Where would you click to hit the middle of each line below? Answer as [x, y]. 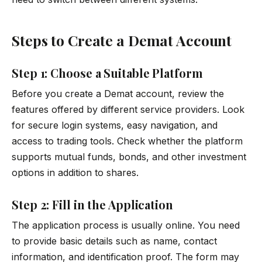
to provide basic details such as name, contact [114, 241]
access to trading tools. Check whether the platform [127, 141]
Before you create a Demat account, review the [118, 93]
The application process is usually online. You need [126, 225]
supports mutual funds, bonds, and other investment [129, 156]
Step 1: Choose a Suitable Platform [107, 73]
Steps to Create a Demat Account [122, 40]
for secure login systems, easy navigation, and [115, 125]
